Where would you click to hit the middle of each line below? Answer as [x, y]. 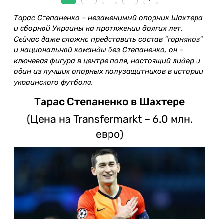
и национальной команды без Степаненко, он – [99, 50]
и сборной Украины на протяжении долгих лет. [98, 28]
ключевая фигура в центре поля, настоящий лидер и [107, 60]
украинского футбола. [54, 82]
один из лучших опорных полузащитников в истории [109, 71]
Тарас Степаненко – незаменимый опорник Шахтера [108, 17]
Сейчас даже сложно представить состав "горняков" [108, 39]
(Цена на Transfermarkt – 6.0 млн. [109, 119]
